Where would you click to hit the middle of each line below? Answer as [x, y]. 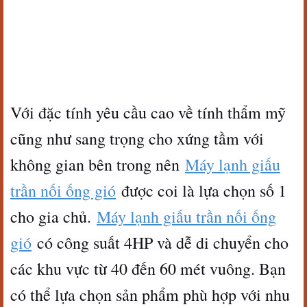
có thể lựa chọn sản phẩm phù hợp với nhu [150, 295]
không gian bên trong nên [98, 164]
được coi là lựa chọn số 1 [201, 191]
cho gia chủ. [53, 217]
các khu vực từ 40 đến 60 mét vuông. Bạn [148, 269]
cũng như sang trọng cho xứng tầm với [137, 138]
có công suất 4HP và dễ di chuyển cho [160, 243]
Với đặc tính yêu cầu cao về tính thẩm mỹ [148, 112]
